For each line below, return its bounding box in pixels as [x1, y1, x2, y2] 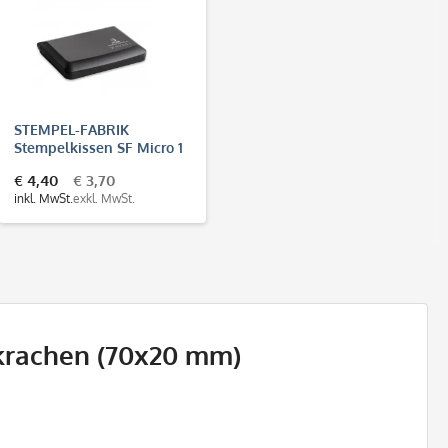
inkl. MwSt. [13, 190, 73, 206]
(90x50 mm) [13, 156, 94, 174]
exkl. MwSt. [72, 190, 135, 206]
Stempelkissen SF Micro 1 [13, 138, 183, 156]
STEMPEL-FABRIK [13, 120, 129, 138]
